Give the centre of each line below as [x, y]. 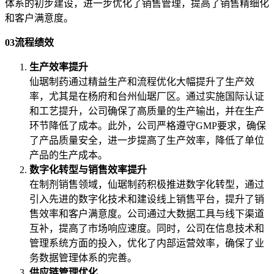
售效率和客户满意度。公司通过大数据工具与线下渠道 [147, 213]
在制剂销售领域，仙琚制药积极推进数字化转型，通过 [147, 184]
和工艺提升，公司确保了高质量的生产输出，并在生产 [147, 111]
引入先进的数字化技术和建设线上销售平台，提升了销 [147, 199]
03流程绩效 [29, 42]
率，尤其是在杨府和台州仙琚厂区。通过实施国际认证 [147, 96]
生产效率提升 [59, 67]
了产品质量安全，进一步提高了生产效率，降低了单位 [147, 140]
